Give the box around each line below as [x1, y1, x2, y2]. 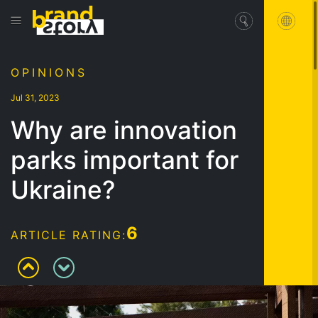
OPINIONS [11, 65, 87, 79]
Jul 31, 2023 [11, 92, 60, 103]
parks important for [11, 144, 238, 175]
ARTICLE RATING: [11, 227, 126, 242]
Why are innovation [11, 114, 237, 145]
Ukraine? [11, 174, 115, 204]
